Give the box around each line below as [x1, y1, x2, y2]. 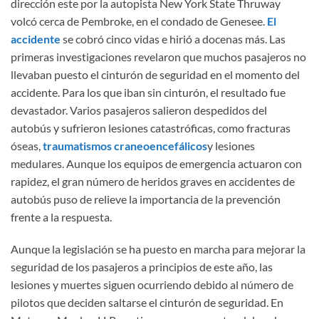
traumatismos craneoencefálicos [43, 138, 207, 152]
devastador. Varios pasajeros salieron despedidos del [11, 103, 267, 117]
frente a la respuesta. [11, 209, 112, 224]
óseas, [11, 138, 43, 152]
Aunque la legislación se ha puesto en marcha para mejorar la [11, 242, 305, 256]
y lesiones [207, 138, 255, 152]
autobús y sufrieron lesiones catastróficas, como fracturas [11, 120, 291, 135]
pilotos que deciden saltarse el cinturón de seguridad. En [11, 296, 283, 310]
